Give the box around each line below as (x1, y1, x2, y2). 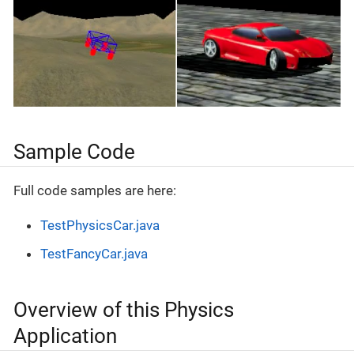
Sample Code (13, 139, 135, 164)
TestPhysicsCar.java (40, 217, 160, 234)
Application (13, 323, 117, 348)
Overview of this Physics (13, 297, 234, 322)
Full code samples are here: (13, 183, 176, 199)
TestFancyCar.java (40, 245, 148, 262)
